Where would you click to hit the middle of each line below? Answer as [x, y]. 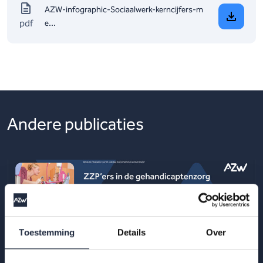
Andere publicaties [75, 124]
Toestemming [47, 232]
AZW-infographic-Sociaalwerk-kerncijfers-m [124, 10]
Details [131, 232]
